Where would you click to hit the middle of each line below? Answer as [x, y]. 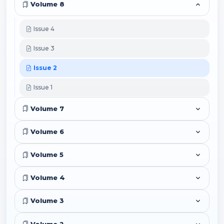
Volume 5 [46, 154]
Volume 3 [46, 201]
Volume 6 [46, 131]
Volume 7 [46, 108]
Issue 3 [43, 48]
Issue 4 [43, 29]
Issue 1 [42, 87]
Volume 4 [47, 178]
